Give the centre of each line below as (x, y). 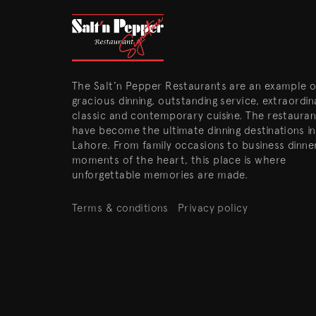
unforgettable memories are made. (160, 175)
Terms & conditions (120, 208)
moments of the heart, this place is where (179, 160)
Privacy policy (213, 208)
